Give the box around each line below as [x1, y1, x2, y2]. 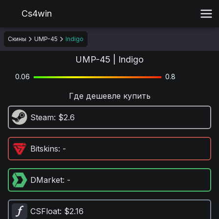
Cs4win [22, 8, 52, 19]
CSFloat [30, 206, 60, 216]
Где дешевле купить [68, 91, 151, 101]
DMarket [30, 175, 63, 185]
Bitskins [30, 144, 58, 153]
